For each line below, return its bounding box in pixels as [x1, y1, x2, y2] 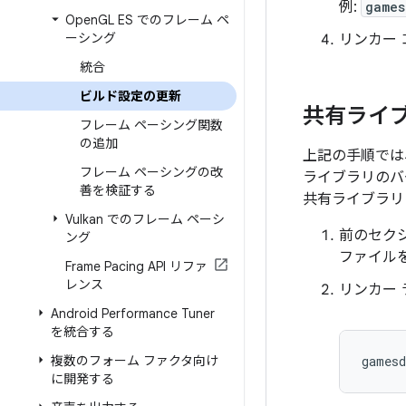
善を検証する [80, 182, 156, 198]
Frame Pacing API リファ [65, 258, 208, 275]
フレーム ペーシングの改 [80, 164, 223, 180]
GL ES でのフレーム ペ [98, 12, 229, 28]
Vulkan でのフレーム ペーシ [65, 211, 225, 227]
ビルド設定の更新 [80, 88, 181, 104]
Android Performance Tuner [51, 305, 215, 322]
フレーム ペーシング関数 [80, 117, 223, 133]
